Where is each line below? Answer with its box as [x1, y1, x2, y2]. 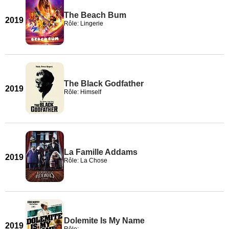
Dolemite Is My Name [64, 216, 145, 225]
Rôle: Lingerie [64, 20, 103, 27]
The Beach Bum [64, 11, 126, 19]
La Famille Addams [64, 148, 138, 156]
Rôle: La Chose [64, 157, 107, 164]
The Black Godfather [64, 79, 144, 88]
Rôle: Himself [64, 88, 101, 96]
